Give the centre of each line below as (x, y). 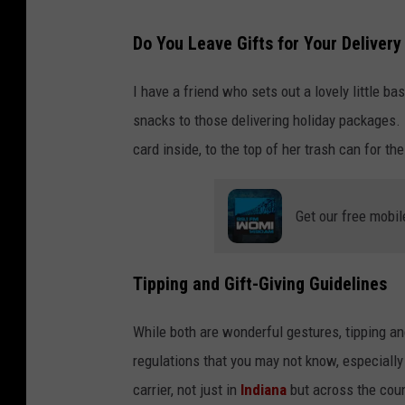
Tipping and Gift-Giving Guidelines (260, 285)
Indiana (264, 390)
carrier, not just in (187, 390)
